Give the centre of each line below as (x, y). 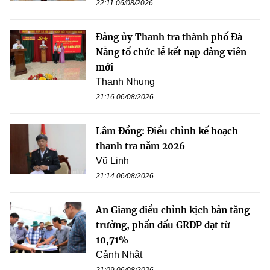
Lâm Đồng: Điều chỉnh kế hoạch (167, 131)
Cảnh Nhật (119, 254)
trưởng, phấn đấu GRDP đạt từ (163, 225)
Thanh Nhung (125, 81)
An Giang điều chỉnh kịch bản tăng (173, 210)
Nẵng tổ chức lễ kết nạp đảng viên (171, 52)
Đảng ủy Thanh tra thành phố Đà (169, 37)
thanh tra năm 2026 (140, 146)
